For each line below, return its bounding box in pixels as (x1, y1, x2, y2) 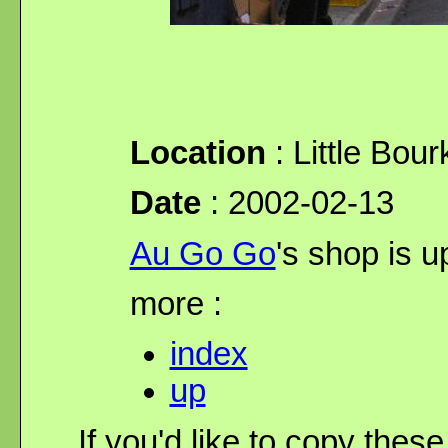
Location (129, 134, 266, 171)
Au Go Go (129, 235, 276, 272)
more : (129, 285, 222, 322)
